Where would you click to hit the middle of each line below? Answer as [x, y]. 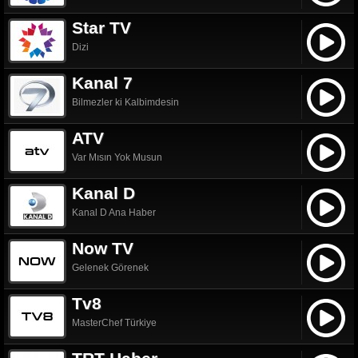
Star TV [101, 27]
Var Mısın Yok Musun [117, 157]
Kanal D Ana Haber [114, 212]
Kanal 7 [102, 82]
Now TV [103, 248]
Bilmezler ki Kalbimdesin [125, 102]
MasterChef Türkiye [114, 322]
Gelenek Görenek [110, 267]
